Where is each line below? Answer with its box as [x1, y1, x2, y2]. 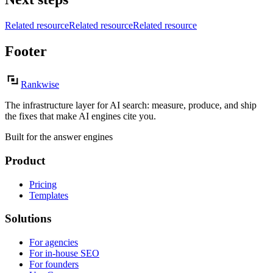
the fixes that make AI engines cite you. [5, 111, 156, 122]
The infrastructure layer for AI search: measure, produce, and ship [5, 100, 257, 111]
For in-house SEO [29, 248, 99, 259]
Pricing [29, 179, 57, 190]
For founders [29, 259, 79, 270]
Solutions [5, 212, 51, 225]
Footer [5, 43, 47, 60]
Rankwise [21, 79, 59, 90]
